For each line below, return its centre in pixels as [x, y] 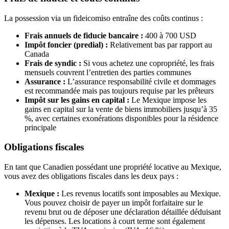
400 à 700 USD [170, 35]
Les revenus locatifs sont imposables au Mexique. [140, 194]
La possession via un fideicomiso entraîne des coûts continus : [104, 18]
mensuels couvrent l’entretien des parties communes [108, 72]
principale [40, 127]
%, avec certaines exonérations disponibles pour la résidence [121, 118]
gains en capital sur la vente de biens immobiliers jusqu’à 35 [121, 109]
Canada [37, 54]
